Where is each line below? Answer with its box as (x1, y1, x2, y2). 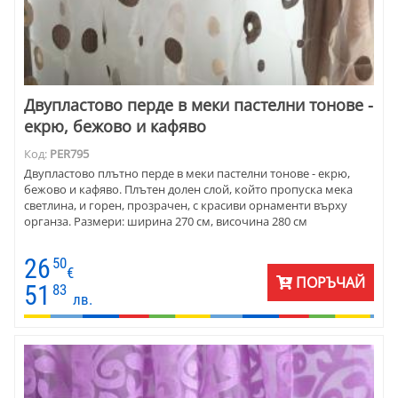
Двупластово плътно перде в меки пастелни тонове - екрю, (24, 165, 350, 182)
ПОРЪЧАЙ (292, 272, 365, 292)
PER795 (50, 145, 89, 162)
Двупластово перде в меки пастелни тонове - (24, 93, 373, 115)
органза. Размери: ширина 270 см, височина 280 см (24, 213, 307, 230)
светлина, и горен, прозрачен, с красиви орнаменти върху (24, 197, 347, 214)
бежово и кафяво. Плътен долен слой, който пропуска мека (24, 181, 353, 198)
